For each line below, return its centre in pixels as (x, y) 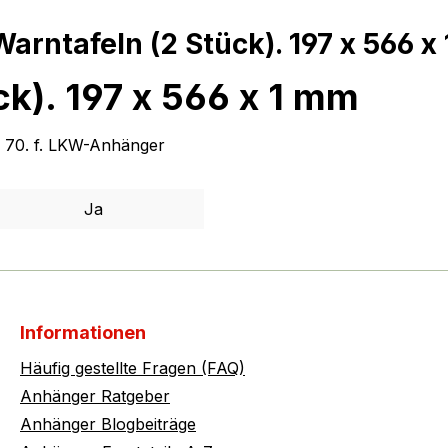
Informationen (83, 333)
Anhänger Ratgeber (95, 396)
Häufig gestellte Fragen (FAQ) (132, 368)
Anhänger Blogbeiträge (108, 424)
